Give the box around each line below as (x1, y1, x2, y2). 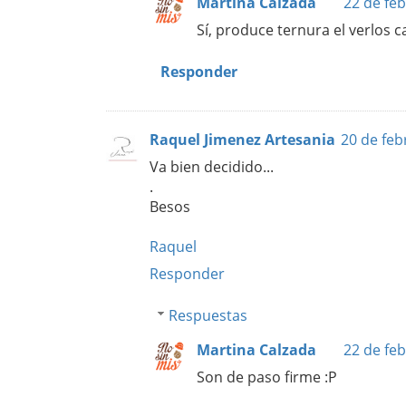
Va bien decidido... (150, 156, 274, 177)
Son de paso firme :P (197, 366, 337, 387)
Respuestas (168, 304, 247, 325)
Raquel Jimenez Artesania (150, 129, 335, 150)
